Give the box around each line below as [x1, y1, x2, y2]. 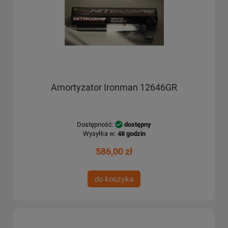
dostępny [124, 120, 151, 128]
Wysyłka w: [82, 129, 116, 137]
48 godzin [117, 129, 146, 137]
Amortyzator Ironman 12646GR [51, 82, 177, 93]
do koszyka [95, 174, 133, 183]
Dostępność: [77, 120, 113, 128]
